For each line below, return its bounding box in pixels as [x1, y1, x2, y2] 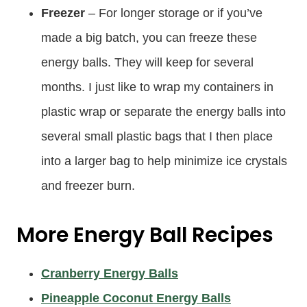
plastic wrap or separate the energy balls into [41, 105, 286, 119]
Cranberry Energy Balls [41, 267, 178, 280]
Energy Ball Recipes [73, 221, 273, 249]
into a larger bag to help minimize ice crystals [41, 154, 287, 168]
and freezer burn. [41, 179, 138, 193]
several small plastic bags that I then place [41, 130, 273, 143]
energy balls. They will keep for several [41, 56, 254, 69]
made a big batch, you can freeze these [41, 31, 257, 45]
